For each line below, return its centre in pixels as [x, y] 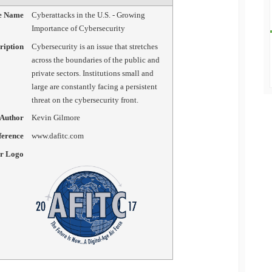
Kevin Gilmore [56, 118]
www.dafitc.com [57, 136]
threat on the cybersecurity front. [85, 100]
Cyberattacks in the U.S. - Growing [88, 15]
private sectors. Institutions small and [92, 73]
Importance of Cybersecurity [78, 28]
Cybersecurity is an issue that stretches [94, 46]
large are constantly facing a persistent [94, 86]
